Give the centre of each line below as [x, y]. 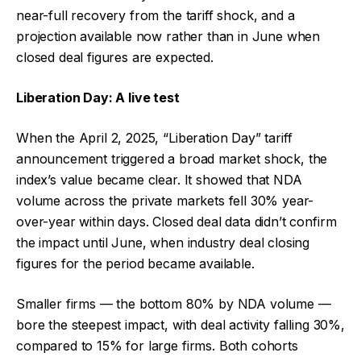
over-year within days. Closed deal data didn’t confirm [176, 222]
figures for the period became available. [135, 263]
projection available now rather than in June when [168, 36]
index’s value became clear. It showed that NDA [159, 180]
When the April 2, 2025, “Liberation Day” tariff [154, 138]
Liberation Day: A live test [98, 98]
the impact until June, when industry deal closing [163, 243]
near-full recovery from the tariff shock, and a [156, 15]
